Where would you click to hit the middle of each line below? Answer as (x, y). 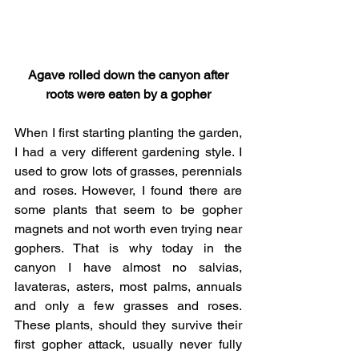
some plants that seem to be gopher (128, 210)
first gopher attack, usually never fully (128, 345)
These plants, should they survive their (128, 325)
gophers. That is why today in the (128, 248)
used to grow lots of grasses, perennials (128, 171)
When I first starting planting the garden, (128, 133)
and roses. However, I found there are (128, 191)
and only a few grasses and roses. (128, 306)
